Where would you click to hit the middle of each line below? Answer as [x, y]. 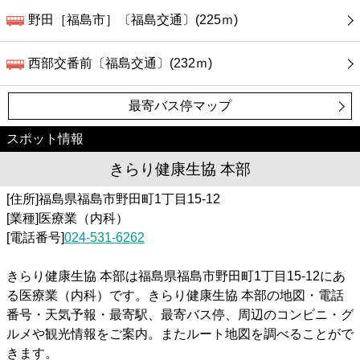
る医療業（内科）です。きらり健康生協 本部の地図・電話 [175, 295]
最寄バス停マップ [180, 105]
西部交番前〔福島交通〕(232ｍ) [121, 63]
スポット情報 [45, 138]
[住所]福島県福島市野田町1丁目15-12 [113, 198]
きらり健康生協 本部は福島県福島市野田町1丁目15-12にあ [176, 276]
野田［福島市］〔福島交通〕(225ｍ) [133, 19]
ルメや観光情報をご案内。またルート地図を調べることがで [180, 333]
